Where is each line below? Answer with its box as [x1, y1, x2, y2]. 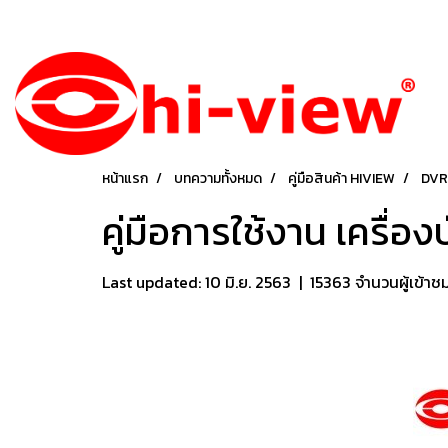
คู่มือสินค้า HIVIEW [288, 168, 395, 190]
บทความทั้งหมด [174, 168, 262, 190]
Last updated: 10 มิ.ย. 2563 [102, 270, 291, 295]
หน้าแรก [102, 168, 148, 190]
